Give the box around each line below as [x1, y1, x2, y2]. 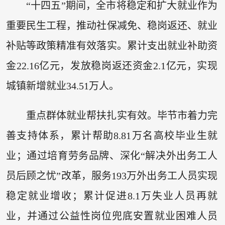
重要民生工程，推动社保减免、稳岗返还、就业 [6, 20, 218, 31]
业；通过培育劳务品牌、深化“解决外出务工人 [6, 150, 218, 162]
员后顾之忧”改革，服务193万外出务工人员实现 [6, 170, 218, 182]
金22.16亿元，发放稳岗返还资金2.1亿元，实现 [6, 60, 218, 71]
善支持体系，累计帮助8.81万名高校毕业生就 [6, 130, 218, 142]
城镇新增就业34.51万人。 [6, 80, 119, 91]
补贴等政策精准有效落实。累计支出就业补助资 [6, 40, 218, 51]
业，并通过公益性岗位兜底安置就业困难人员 [6, 210, 218, 222]
